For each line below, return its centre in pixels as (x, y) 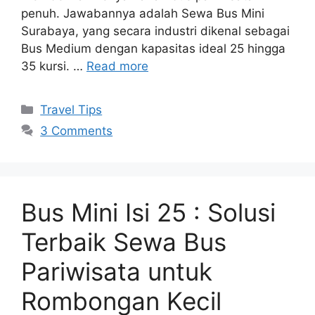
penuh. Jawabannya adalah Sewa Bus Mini (143, 13)
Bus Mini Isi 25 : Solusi (148, 212)
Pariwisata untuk (117, 271)
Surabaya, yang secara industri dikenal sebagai (155, 31)
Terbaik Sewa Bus (124, 242)
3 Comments (77, 131)
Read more (117, 66)
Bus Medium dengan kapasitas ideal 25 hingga (153, 49)
